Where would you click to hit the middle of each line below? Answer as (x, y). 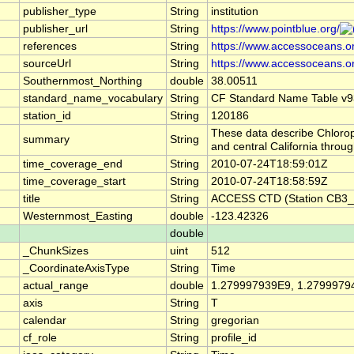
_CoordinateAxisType (76, 269)
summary (46, 140)
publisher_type (60, 12)
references (50, 47)
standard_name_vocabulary (93, 99)
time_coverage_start (74, 182)
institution (235, 12)
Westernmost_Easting (78, 217)
